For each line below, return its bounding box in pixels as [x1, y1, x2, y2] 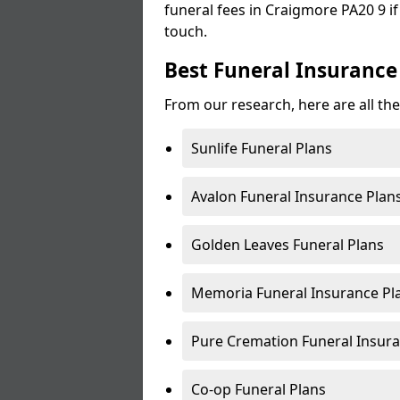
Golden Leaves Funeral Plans [191, 235, 384, 254]
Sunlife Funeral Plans [191, 138, 332, 158]
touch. [164, 21, 211, 41]
